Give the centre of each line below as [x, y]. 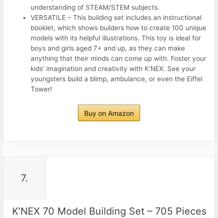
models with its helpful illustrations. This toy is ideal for [116, 38]
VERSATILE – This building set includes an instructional [116, 18]
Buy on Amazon [109, 113]
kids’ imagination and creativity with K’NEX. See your [113, 69]
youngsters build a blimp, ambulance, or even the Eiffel [117, 79]
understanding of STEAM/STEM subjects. [95, 8]
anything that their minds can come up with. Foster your [119, 59]
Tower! [42, 89]
